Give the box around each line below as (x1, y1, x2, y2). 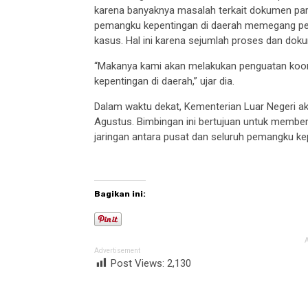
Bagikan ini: (94, 189, 146, 199)
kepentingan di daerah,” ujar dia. (94, 75, 235, 88)
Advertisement (94, 246, 141, 254)
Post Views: (111, 256, 168, 269)
